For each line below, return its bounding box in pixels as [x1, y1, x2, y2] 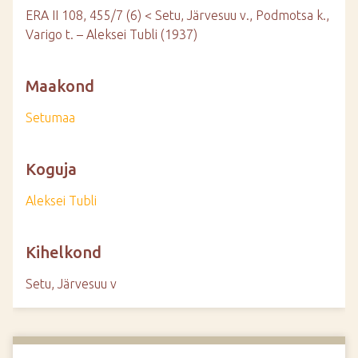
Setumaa [26, 110, 75, 125]
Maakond [26, 77, 94, 95]
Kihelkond [26, 243, 101, 261]
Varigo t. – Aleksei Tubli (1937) [26, 27, 197, 42]
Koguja [26, 160, 77, 178]
